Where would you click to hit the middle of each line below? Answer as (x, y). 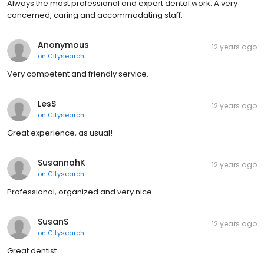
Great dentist (32, 251)
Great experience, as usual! (60, 133)
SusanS (53, 222)
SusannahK (62, 163)
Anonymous (63, 45)
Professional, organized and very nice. (80, 192)
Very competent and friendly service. (78, 74)
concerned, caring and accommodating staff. (95, 15)
